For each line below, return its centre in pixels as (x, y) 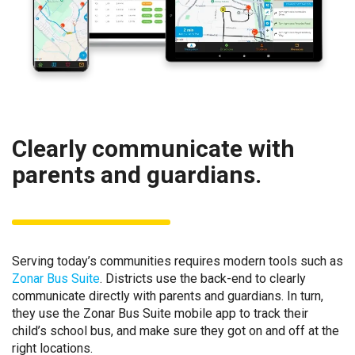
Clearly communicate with (153, 149)
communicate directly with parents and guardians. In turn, (168, 296)
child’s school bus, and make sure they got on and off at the (176, 331)
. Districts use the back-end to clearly (203, 279)
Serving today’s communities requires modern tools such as (177, 261)
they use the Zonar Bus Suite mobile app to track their (160, 314)
